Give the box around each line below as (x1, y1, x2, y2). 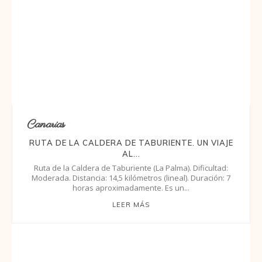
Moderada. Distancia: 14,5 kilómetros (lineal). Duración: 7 (32, 172, 230, 183)
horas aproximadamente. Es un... (165, 182, 189, 193)
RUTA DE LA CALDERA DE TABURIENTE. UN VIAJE (29, 137, 233, 147)
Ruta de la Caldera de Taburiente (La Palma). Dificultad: (34, 162, 228, 173)
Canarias (27, 116, 65, 133)
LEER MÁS (112, 200, 150, 209)
